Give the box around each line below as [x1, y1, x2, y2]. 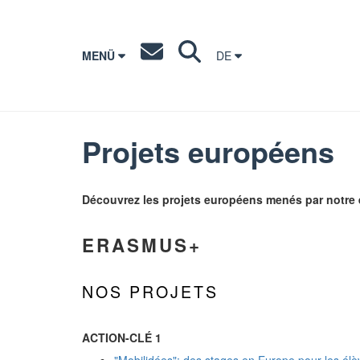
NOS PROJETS [82, 280, 219, 303]
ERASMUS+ [82, 232, 202, 258]
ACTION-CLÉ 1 [82, 329, 162, 346]
